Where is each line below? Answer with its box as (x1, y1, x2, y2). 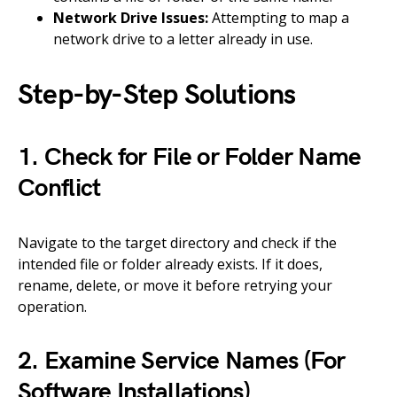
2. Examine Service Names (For (18, 346, 346, 377)
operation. (18, 297, 87, 317)
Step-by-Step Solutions (18, 78, 296, 113)
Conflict (18, 174, 101, 204)
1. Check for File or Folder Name (18, 143, 362, 173)
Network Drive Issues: (53, 8, 208, 28)
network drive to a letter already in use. (53, 29, 313, 50)
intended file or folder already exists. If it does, (18, 254, 323, 275)
